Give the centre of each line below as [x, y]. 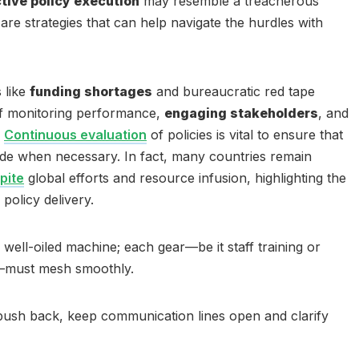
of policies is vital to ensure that [245, 135]
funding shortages [91, 91]
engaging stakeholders [241, 113]
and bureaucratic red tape [234, 91]
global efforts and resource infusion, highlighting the [185, 178]
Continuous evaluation [75, 135]
